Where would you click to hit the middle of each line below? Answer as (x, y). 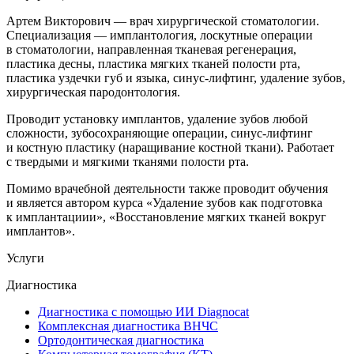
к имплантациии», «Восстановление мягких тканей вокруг (166, 217)
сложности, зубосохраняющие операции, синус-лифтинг (160, 133)
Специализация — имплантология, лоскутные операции (160, 35)
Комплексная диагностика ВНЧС (128, 326)
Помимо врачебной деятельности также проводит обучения (167, 188)
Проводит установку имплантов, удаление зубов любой (157, 119)
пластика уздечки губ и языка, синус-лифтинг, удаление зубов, (176, 77)
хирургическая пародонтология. (93, 92)
